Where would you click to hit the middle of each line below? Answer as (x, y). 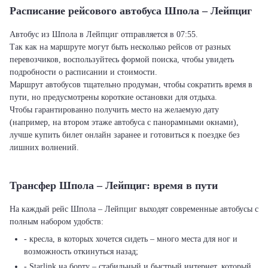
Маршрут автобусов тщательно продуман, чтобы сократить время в (131, 85)
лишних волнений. (44, 147)
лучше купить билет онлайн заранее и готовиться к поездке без (125, 135)
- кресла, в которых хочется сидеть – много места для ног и (131, 239)
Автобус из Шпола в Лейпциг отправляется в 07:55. (104, 34)
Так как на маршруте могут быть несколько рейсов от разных (120, 47)
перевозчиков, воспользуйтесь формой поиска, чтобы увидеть (122, 60)
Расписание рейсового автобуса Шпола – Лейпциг (131, 11)
